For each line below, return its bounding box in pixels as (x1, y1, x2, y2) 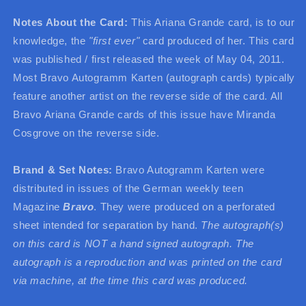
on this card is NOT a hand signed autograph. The (13, 237, 254, 249)
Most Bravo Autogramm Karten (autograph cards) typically (13, 71, 296, 83)
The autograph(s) (201, 219, 285, 231)
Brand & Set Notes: (13, 163, 113, 176)
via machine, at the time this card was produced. (13, 274, 248, 286)
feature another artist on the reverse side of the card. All (13, 89, 283, 102)
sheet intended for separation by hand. (13, 219, 201, 231)
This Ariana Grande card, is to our (128, 16, 295, 28)
